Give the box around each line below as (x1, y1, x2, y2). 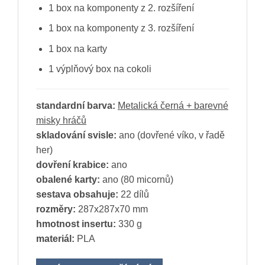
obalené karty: (36, 174, 100, 185)
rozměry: (36, 204, 76, 215)
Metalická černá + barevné (118, 101, 228, 111)
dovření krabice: (36, 160, 109, 170)
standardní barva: (36, 101, 115, 111)
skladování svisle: (36, 130, 117, 141)
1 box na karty (48, 43, 107, 54)
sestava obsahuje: (36, 189, 121, 200)
